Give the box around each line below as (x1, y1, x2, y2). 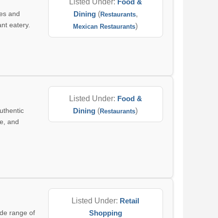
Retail (120, 197, 140, 205)
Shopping (89, 209, 122, 217)
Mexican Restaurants (73, 23, 136, 30)
